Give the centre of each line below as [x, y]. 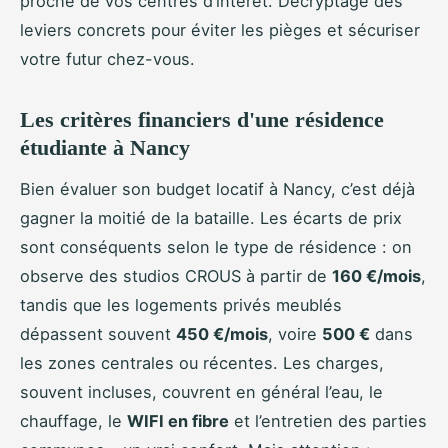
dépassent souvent [98, 334]
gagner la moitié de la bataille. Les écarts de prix [211, 218]
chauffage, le [73, 421]
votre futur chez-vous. [107, 59]
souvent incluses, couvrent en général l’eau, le [201, 392]
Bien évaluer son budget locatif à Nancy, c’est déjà [217, 189]
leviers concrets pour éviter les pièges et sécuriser [220, 30]
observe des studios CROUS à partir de [176, 276]
